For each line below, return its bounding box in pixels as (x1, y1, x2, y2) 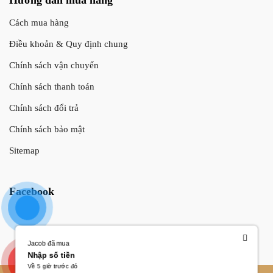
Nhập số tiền (27, 250, 74, 260)
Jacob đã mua (27, 239, 69, 247)
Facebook (9, 185, 54, 197)
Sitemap (9, 145, 40, 155)
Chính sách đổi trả (9, 102, 79, 113)
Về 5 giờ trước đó (27, 263, 77, 269)
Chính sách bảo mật (9, 124, 85, 134)
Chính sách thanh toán (9, 81, 94, 91)
